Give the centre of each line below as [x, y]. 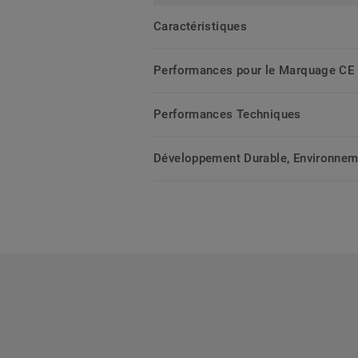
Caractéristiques [201, 27]
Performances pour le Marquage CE [254, 71]
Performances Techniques [227, 115]
